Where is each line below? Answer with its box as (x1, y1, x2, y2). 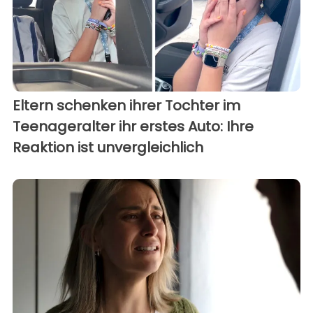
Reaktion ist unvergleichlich (13, 137, 203, 157)
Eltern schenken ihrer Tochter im (13, 95, 240, 115)
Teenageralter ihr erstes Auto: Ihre (13, 116, 254, 136)
